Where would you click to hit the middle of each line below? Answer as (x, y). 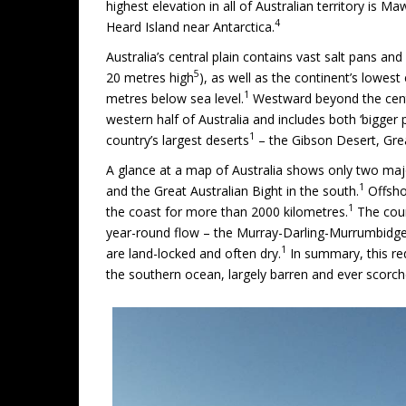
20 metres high (150, 77)
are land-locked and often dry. (193, 253)
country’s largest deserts (178, 140)
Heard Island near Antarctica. (190, 26)
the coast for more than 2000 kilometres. (227, 211)
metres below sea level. (175, 98)
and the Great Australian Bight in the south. (232, 190)
